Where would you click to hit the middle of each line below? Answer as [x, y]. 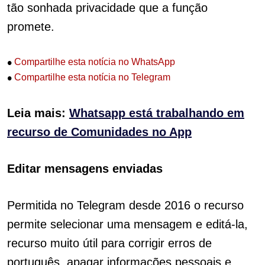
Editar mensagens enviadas [85, 169]
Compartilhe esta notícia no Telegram [91, 77]
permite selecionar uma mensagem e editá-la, [127, 224]
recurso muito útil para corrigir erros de [109, 243]
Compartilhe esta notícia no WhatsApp [93, 62]
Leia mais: [38, 113]
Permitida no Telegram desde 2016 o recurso [125, 206]
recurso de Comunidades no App [99, 132]
